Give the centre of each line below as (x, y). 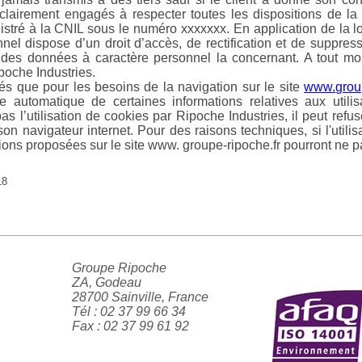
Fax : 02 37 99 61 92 (130, 326)
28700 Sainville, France (140, 297)
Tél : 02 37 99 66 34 (129, 312)
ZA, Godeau (107, 283)
